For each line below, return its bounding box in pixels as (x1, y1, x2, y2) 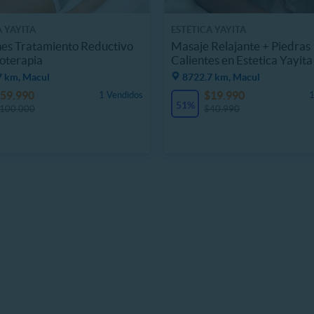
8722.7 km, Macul (182, 71, 260, 83)
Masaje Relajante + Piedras (171, 39, 310, 53)
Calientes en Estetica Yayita (171, 53, 313, 67)
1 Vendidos (99, 89, 143, 100)
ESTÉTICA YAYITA (171, 25, 246, 35)
